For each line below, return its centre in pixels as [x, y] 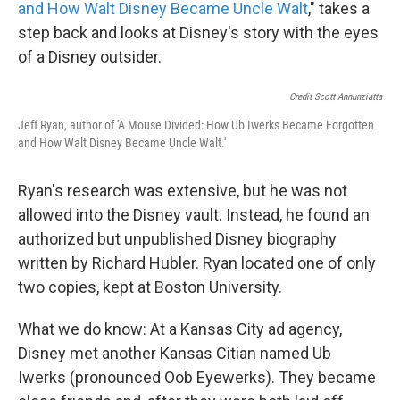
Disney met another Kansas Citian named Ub [175, 353]
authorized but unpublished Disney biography [177, 238]
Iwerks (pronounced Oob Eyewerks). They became [197, 377]
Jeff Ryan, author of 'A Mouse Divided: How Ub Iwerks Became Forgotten [196, 125]
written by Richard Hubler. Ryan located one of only [197, 262]
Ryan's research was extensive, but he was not [183, 190]
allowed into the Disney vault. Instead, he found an [194, 214]
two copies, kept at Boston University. [150, 287]
